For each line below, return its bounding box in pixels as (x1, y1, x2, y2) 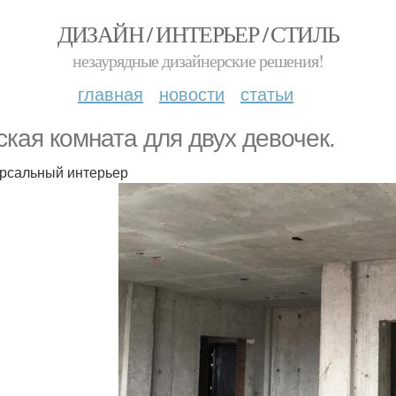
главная (78, 80, 143, 106)
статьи (240, 80, 293, 106)
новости (159, 80, 225, 106)
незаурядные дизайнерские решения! (72, 49, 324, 72)
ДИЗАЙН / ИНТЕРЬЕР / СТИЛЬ (57, 19, 339, 49)
